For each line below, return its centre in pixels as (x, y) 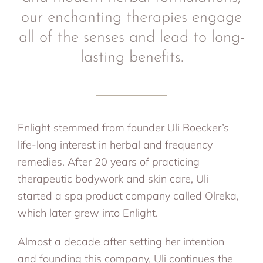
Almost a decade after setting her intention (121, 241)
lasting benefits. (131, 58)
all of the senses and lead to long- (131, 38)
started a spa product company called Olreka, (128, 195)
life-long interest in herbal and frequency (115, 144)
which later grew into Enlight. (88, 213)
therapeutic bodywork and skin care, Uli (113, 178)
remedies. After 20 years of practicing (109, 161)
